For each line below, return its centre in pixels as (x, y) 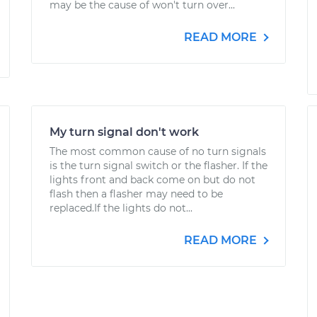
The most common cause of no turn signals (158, 151)
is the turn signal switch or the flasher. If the (158, 166)
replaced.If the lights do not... (121, 208)
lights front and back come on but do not (152, 180)
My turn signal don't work (124, 132)
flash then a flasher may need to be (136, 194)
